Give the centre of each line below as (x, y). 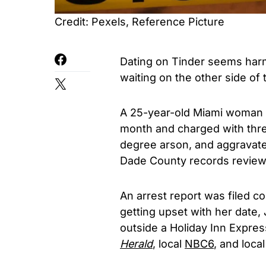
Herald (136, 244)
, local (169, 244)
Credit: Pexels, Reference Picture (140, 22)
